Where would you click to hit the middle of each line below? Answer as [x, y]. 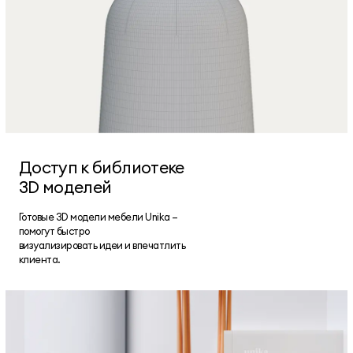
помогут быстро [54, 230]
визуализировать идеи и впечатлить [102, 245]
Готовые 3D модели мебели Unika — [98, 216]
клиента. [39, 259]
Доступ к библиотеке [101, 168]
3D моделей [65, 188]
